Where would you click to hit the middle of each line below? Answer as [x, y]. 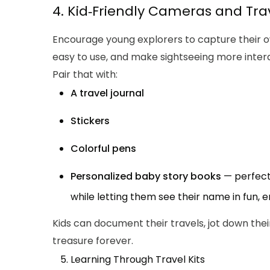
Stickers [90, 121]
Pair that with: [85, 75]
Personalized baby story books [146, 177]
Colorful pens [103, 149]
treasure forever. [93, 241]
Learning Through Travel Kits [138, 260]
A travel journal [107, 93]
